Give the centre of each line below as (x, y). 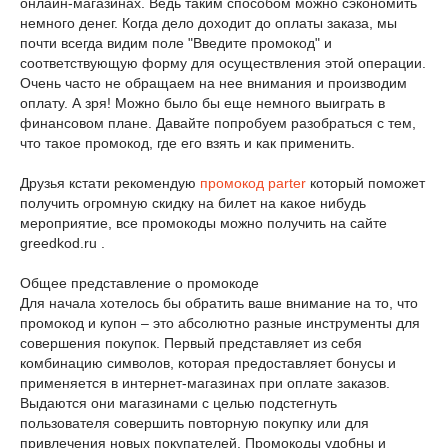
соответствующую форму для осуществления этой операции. (223, 63)
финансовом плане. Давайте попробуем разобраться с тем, (218, 123)
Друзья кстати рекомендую (110, 183)
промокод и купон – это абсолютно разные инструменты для (220, 323)
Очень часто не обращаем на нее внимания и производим (213, 83)
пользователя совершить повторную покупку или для (194, 423)
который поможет (365, 183)
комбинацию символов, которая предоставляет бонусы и (208, 363)
